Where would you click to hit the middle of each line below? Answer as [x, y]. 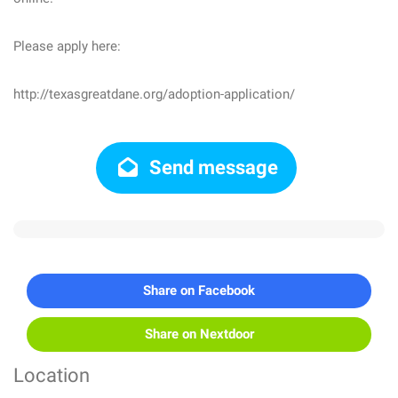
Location [52, 375]
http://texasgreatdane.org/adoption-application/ [154, 94]
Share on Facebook [199, 291]
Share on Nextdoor [199, 334]
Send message [212, 167]
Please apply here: [67, 46]
